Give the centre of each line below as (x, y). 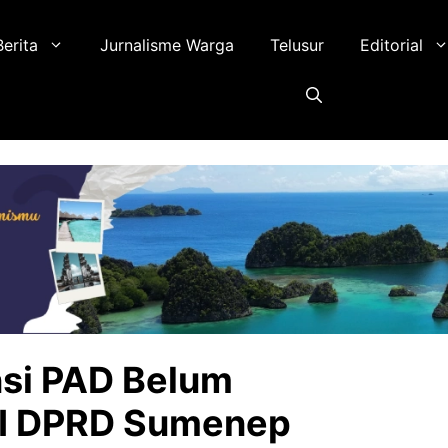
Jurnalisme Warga (167, 45)
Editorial (392, 45)
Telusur (297, 45)
